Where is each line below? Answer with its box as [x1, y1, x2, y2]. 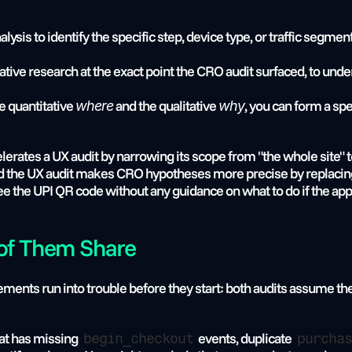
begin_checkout [82, 330, 193, 347]
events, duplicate [196, 329, 295, 347]
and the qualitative [113, 97, 218, 115]
